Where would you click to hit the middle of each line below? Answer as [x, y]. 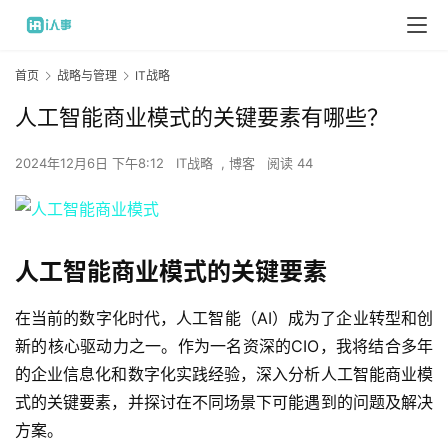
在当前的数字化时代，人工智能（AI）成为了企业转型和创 [224, 318]
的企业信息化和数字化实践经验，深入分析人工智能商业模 [224, 374]
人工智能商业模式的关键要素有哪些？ [202, 117]
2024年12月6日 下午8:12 [91, 163]
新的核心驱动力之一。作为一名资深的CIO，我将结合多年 [224, 346]
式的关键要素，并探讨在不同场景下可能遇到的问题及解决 [224, 402]
